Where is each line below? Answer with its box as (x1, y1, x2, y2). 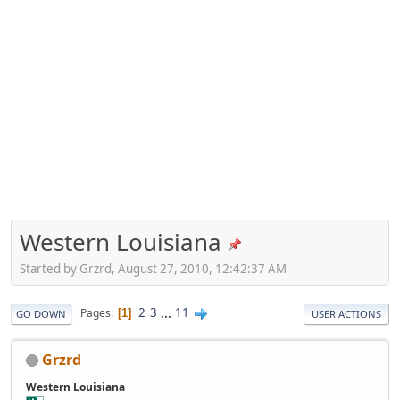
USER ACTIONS (312, 306, 381, 321)
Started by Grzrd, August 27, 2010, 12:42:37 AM (20, 260, 287, 277)
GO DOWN (16, 306, 66, 321)
